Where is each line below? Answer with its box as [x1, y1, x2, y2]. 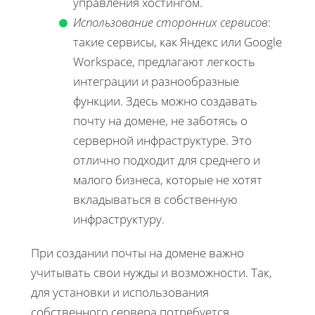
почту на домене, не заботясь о [73, 112, 247, 129]
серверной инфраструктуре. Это [73, 131, 252, 148]
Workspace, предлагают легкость [73, 53, 255, 70]
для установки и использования [31, 283, 209, 300]
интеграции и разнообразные [73, 72, 239, 89]
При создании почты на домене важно [31, 244, 244, 261]
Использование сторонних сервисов [73, 13, 268, 30]
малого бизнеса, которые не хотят [73, 171, 262, 188]
